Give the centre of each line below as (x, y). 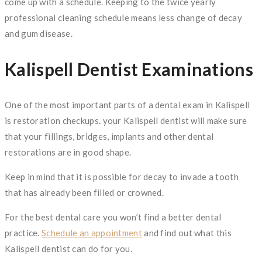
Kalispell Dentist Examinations (129, 69)
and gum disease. (39, 33)
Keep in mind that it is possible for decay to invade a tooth (122, 176)
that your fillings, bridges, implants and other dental (109, 136)
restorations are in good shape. (68, 152)
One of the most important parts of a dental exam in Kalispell (127, 104)
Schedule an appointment (92, 232)
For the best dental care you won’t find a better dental (113, 217)
